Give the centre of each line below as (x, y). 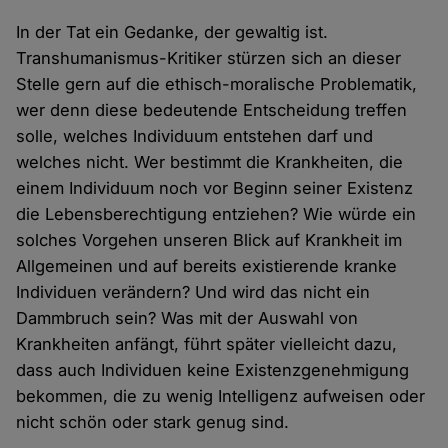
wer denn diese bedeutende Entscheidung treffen (212, 110)
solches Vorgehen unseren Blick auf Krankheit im (209, 240)
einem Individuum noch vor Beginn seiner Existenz (215, 188)
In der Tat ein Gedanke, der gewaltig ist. (172, 32)
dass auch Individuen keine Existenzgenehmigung (213, 370)
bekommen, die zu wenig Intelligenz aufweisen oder (221, 396)
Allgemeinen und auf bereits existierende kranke (207, 266)
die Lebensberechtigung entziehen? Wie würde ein (216, 214)
